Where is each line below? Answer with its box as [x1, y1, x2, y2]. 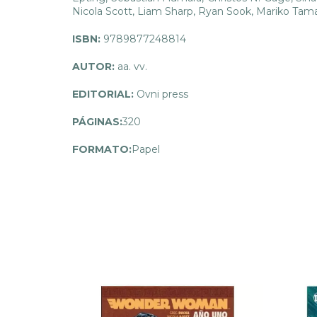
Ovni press [134, 88, 188, 101]
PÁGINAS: [72, 115, 122, 129]
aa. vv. [115, 60, 147, 74]
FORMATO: [72, 143, 132, 156]
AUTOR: [72, 60, 115, 74]
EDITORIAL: [72, 88, 134, 101]
